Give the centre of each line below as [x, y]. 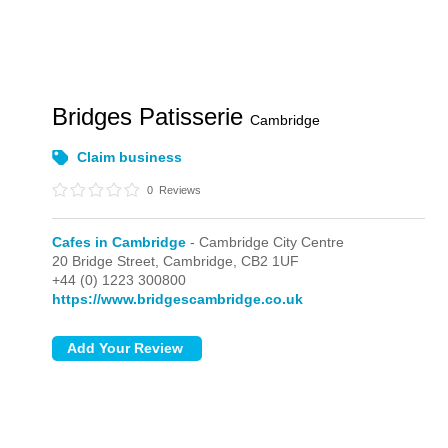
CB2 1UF [270, 261]
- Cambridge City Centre [265, 242]
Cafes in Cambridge [119, 242]
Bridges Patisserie [151, 116]
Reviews [179, 190]
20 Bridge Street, [108, 261]
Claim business [130, 157]
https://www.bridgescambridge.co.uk [178, 299]
